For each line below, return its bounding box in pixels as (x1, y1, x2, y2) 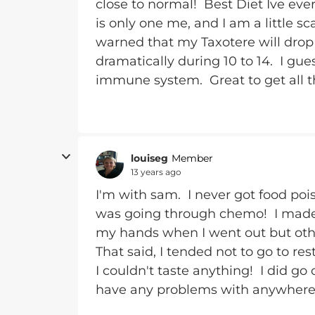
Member (172, 152, 213, 165)
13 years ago (131, 166, 181, 177)
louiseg (131, 151, 168, 165)
